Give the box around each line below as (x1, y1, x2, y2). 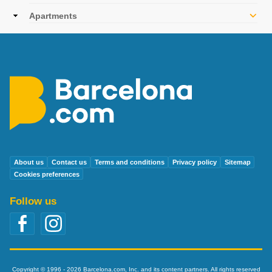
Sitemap (224, 158, 251, 166)
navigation (15, 5, 63, 15)
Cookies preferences (13, 170, 80, 178)
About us (13, 158, 44, 166)
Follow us (10, 195, 56, 207)
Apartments (29, 10, 77, 21)
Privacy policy (172, 158, 217, 166)
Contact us (51, 158, 87, 166)
